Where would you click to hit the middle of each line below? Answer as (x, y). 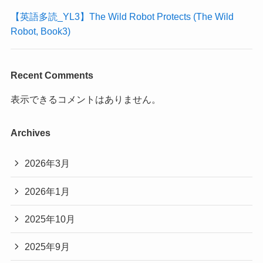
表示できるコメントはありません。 (85, 99)
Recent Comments (52, 75)
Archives (30, 133)
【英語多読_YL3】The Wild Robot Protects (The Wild (122, 17)
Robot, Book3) (40, 31)
